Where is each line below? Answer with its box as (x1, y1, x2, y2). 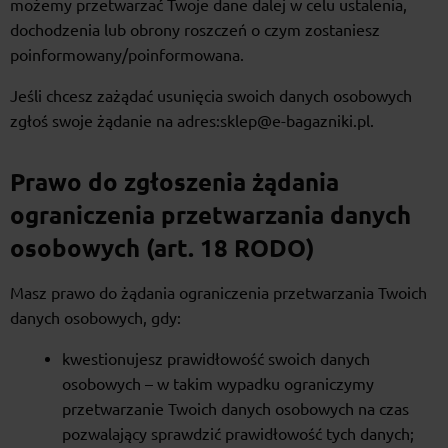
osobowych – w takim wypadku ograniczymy (62, 375, 374, 394)
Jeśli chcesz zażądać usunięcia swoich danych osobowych (10, 87, 412, 106)
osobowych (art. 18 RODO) (10, 235, 315, 263)
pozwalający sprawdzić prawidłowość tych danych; (62, 425, 414, 444)
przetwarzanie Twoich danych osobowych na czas (62, 400, 409, 419)
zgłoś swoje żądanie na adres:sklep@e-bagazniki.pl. (10, 112, 374, 131)
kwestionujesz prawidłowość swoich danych (62, 350, 370, 369)
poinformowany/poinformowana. (10, 46, 244, 65)
